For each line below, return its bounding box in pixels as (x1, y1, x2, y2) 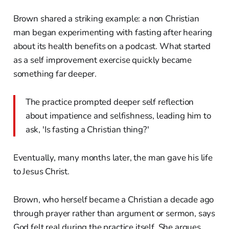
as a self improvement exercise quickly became (13, 54, 192, 66)
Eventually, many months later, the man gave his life (13, 152, 213, 164)
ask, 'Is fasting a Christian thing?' (25, 124, 149, 136)
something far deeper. (13, 68, 97, 80)
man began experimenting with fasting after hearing (13, 27, 213, 39)
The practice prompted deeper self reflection (25, 96, 194, 108)
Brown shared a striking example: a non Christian (13, 13, 199, 25)
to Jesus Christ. (13, 166, 70, 178)
